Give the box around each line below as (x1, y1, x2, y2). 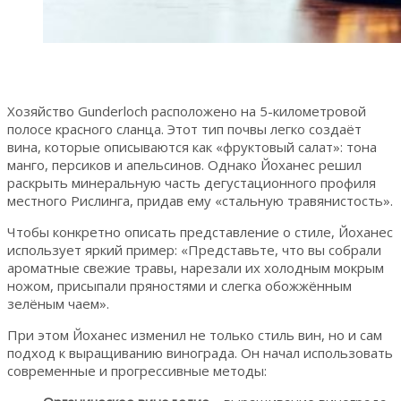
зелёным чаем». (7, 294, 109, 312)
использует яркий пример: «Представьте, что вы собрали (7, 240, 381, 259)
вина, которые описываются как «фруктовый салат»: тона (7, 137, 377, 156)
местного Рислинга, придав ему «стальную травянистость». (7, 191, 393, 209)
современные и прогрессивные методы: (7, 361, 267, 380)
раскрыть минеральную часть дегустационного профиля (7, 173, 376, 192)
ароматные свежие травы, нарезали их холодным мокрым (7, 258, 384, 277)
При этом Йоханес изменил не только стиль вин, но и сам (7, 325, 382, 344)
